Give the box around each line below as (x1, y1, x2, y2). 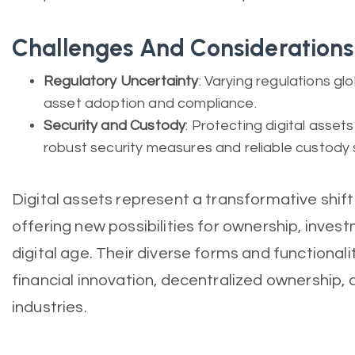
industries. (12, 299, 90, 315)
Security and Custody (44, 118, 186, 133)
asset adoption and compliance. (44, 96, 257, 111)
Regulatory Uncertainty (44, 74, 199, 89)
